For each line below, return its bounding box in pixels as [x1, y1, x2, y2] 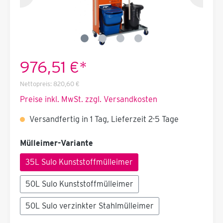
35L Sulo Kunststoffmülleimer [25, 157, 133, 167]
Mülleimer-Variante [20, 138, 93, 148]
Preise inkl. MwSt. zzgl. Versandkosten [20, 95, 157, 105]
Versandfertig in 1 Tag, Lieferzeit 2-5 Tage [27, 114, 179, 124]
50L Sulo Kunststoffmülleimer [25, 179, 133, 189]
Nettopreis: [20, 80, 52, 88]
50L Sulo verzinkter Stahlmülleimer [25, 201, 154, 211]
